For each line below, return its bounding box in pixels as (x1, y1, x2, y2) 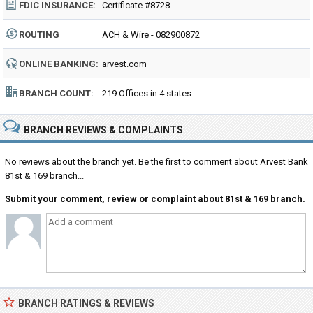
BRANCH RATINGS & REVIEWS (18, 298, 154, 309)
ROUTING (19, 29, 59, 40)
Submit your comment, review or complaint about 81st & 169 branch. (5, 194, 305, 204)
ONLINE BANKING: (19, 59, 99, 69)
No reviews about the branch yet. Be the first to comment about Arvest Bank (5, 156, 308, 167)
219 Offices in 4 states (102, 88, 191, 99)
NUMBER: (19, 46, 60, 57)
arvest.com (102, 59, 147, 69)
